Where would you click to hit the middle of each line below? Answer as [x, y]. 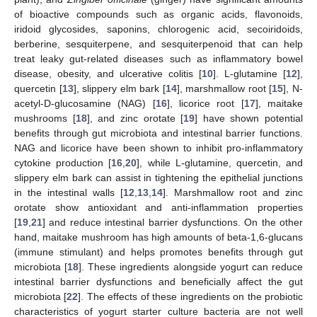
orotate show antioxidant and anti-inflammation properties [158, 207]
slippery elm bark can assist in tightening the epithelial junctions [158, 177]
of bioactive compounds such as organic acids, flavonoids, [158, 14]
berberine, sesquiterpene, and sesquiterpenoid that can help [158, 44]
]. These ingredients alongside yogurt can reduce [191, 266]
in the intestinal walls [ [69, 192]
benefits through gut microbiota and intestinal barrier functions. [158, 133]
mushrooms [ [45, 118]
